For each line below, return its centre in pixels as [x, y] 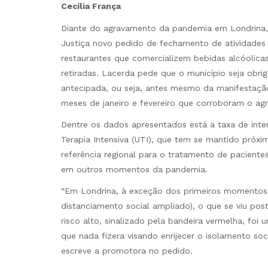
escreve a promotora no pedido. [127, 250]
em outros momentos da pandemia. [134, 169]
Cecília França [91, 6]
